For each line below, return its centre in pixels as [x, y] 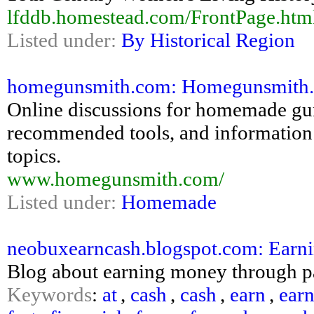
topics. [34, 156]
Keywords [49, 294]
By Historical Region [208, 40]
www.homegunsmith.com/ [116, 179]
